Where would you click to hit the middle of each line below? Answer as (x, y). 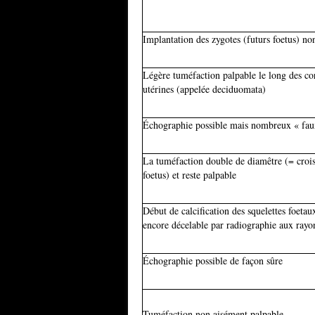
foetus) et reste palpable (189, 175)
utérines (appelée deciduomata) (204, 89)
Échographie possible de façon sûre (213, 261)
